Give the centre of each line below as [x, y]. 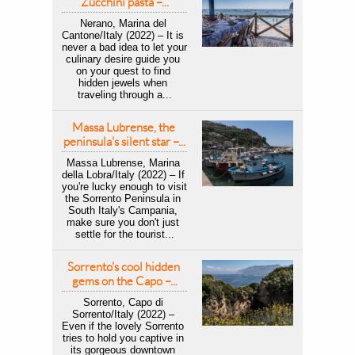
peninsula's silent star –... [124, 141]
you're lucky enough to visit [124, 187]
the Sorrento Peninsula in [123, 198]
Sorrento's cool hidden [123, 267]
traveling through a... [124, 95]
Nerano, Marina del [123, 23]
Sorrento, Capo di [123, 302]
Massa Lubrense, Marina [123, 163]
